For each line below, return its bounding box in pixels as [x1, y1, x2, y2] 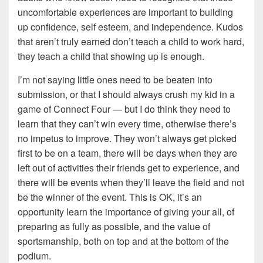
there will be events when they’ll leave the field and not [18, 176, 244, 189]
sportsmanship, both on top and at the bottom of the [18, 234, 229, 248]
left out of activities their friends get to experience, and [18, 161, 240, 174]
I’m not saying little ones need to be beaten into [18, 73, 213, 86]
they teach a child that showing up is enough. [18, 49, 204, 63]
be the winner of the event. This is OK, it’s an [18, 190, 202, 204]
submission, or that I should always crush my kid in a [18, 87, 235, 101]
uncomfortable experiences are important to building [18, 5, 233, 19]
